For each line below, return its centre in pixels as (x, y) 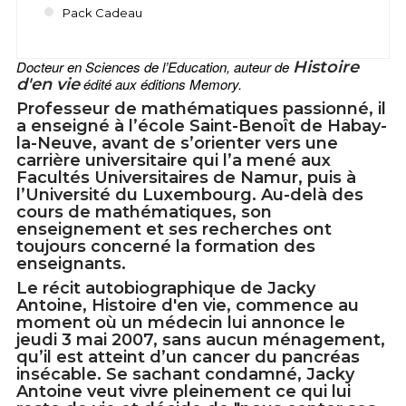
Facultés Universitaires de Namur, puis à (186, 178)
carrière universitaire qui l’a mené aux (174, 161)
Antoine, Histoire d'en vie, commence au (188, 306)
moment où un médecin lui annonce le (181, 323)
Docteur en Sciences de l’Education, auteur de (155, 67)
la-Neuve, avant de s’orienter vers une (177, 144)
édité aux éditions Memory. (161, 84)
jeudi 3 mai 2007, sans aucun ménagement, (201, 340)
